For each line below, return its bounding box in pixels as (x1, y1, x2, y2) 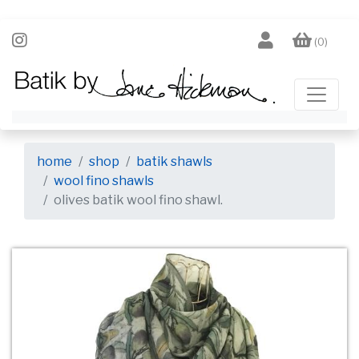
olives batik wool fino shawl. (54, 192, 223, 208)
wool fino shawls (54, 173, 154, 189)
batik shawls (136, 154, 212, 170)
